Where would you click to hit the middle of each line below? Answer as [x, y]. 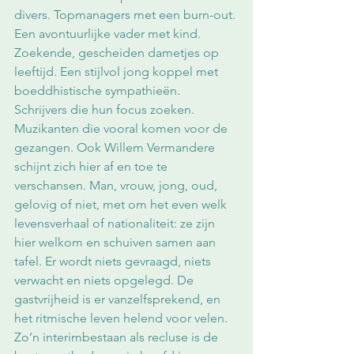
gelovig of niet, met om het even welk [122, 205]
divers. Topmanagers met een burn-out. [126, 15]
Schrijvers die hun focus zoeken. [106, 110]
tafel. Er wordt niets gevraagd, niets [114, 262]
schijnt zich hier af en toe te [92, 167]
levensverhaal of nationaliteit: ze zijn [116, 224]
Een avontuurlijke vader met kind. [109, 34]
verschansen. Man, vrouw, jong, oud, [117, 186]
